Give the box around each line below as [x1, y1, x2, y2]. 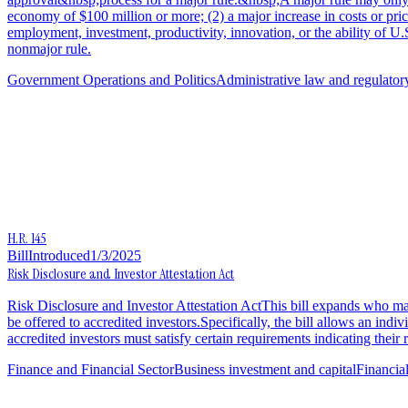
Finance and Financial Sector [7, 361, 174, 377]
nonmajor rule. [7, 40, 91, 56]
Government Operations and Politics [7, 71, 216, 87]
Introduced [28, 247, 90, 263]
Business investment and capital [174, 361, 356, 377]
